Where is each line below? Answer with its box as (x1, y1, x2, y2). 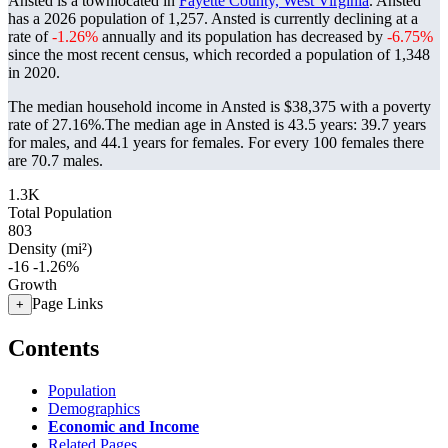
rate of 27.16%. (8, 116, 105, 133)
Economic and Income (48, 417, 199, 435)
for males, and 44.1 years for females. (8, 134, 248, 151)
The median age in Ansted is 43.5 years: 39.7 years (105, 116, 426, 133)
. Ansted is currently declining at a (204, 10, 418, 27)
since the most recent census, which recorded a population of (8, 46, 394, 63)
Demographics (48, 399, 140, 417)
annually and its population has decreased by (98, 28, 387, 45)
